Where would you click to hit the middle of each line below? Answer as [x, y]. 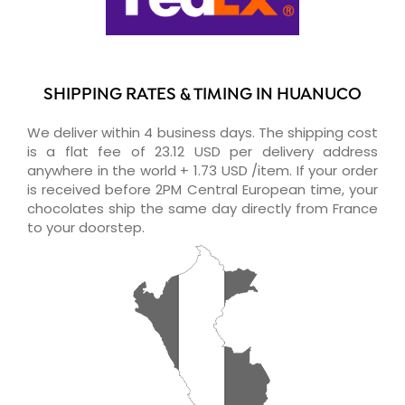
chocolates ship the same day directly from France [202, 208]
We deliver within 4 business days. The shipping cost [202, 132]
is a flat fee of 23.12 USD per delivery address [202, 151]
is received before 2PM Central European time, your [202, 189]
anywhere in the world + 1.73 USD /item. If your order [202, 170]
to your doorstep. [86, 227]
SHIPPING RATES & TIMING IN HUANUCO [202, 95]
